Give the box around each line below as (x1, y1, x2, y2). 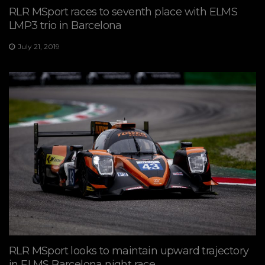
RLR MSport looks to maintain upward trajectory (9, 244, 249, 257)
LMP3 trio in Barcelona (9, 18, 122, 32)
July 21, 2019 (18, 41, 60, 51)
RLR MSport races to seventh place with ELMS (9, 5, 238, 18)
